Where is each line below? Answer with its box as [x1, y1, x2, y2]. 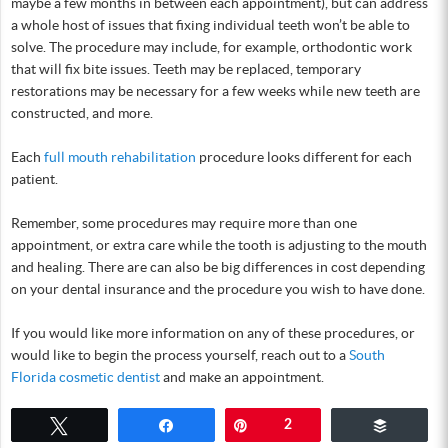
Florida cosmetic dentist [11, 368, 160, 385]
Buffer [400, 417, 439, 432]
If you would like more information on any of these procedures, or [11, 324, 415, 341]
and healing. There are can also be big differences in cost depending [11, 258, 425, 275]
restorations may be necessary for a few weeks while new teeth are [11, 82, 420, 99]
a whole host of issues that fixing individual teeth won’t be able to [11, 16, 410, 33]
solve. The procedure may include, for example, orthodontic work [11, 38, 412, 55]
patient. [11, 170, 58, 187]
